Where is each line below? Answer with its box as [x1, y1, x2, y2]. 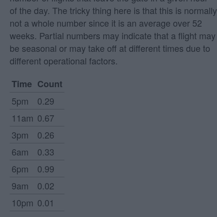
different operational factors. [10, 54, 118, 67]
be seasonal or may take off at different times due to [10, 42, 210, 55]
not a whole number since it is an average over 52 [10, 16, 202, 30]
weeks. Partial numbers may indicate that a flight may [10, 29, 216, 42]
